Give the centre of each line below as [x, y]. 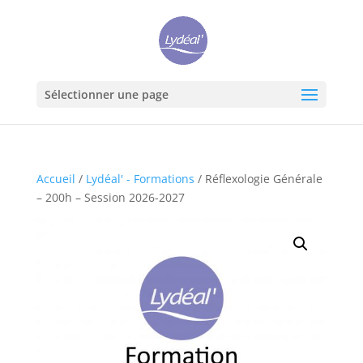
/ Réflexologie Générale [258, 179]
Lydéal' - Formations [140, 179]
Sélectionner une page [106, 94]
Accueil [56, 179]
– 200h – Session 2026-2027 [110, 197]
